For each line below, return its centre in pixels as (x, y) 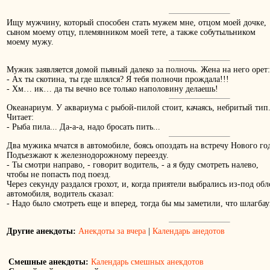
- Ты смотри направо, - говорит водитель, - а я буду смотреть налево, (133, 165)
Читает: (20, 118)
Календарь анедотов (189, 231)
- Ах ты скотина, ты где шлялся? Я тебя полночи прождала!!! (118, 80)
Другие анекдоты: (41, 231)
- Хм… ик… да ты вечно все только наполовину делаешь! (112, 89)
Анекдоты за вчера (112, 231)
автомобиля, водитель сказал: (60, 194)
